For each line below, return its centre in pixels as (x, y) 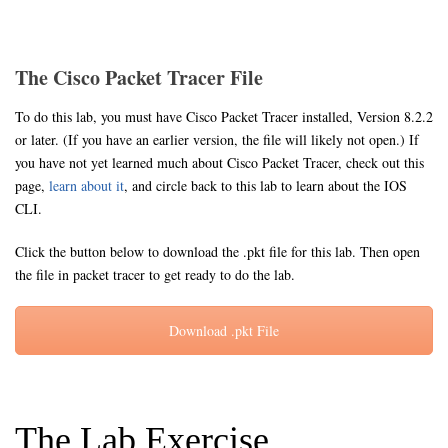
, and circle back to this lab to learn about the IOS (265, 185)
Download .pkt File (224, 330)
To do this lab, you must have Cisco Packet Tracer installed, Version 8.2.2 (224, 116)
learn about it (86, 185)
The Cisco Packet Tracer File (139, 77)
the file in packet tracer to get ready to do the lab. (155, 274)
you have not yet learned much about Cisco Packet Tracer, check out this (219, 162)
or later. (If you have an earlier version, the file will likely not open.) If (217, 139)
